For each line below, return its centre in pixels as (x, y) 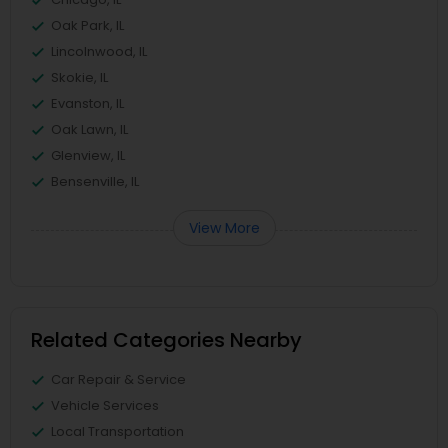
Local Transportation (117, 431)
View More (224, 228)
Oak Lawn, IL (89, 129)
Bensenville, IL (95, 181)
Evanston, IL (87, 103)
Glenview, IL (88, 155)
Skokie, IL (79, 77)
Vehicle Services (105, 405)
